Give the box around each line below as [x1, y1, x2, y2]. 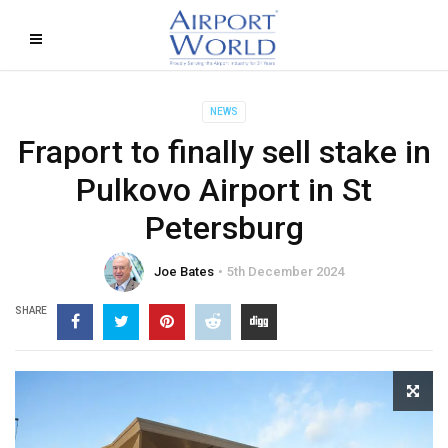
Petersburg [144, 209, 304, 247]
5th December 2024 [227, 264, 344, 279]
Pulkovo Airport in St [76, 171, 372, 209]
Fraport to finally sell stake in [17, 133, 431, 171]
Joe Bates [154, 264, 214, 279]
